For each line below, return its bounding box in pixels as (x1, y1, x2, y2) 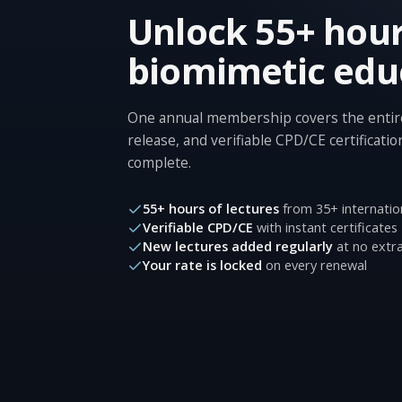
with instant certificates (253, 219, 398, 236)
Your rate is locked (143, 257, 262, 274)
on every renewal (262, 257, 367, 274)
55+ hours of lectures (143, 200, 279, 217)
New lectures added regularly (143, 238, 333, 255)
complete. (127, 153, 191, 172)
